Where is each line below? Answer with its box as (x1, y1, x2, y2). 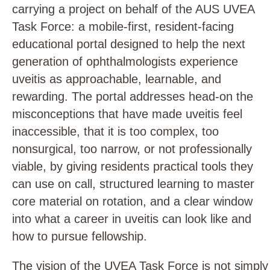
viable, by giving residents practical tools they (12, 159, 253, 173)
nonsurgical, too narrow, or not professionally (12, 142, 252, 155)
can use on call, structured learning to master (12, 177, 254, 190)
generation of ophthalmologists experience (12, 54, 238, 68)
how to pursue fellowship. (12, 229, 147, 243)
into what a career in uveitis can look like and (12, 212, 251, 225)
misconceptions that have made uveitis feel (12, 107, 242, 121)
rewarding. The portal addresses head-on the (12, 89, 253, 103)
